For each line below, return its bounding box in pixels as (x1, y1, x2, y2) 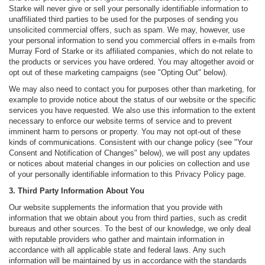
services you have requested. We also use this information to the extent (9, 106, 256, 115)
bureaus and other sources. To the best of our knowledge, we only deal (9, 224, 251, 234)
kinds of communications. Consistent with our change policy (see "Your (9, 138, 253, 147)
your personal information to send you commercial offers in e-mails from (9, 36, 255, 46)
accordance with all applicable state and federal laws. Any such (9, 245, 225, 255)
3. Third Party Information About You (9, 186, 144, 196)
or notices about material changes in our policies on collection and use (9, 159, 250, 169)
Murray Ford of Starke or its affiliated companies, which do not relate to (9, 47, 253, 56)
